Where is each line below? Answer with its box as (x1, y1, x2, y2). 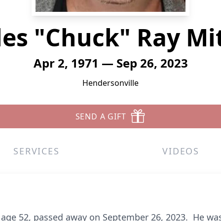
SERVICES (13, 145, 60, 157)
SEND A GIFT (75, 111, 126, 122)
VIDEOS (162, 145, 200, 157)
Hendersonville (82, 77, 139, 88)
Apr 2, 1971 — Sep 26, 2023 (33, 55, 188, 71)
